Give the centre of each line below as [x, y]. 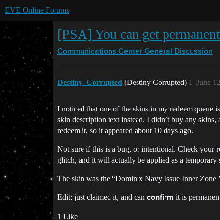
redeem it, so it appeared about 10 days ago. [125, 130]
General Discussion [179, 52]
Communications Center [100, 52]
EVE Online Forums [37, 10]
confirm [160, 198]
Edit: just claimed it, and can [102, 197]
